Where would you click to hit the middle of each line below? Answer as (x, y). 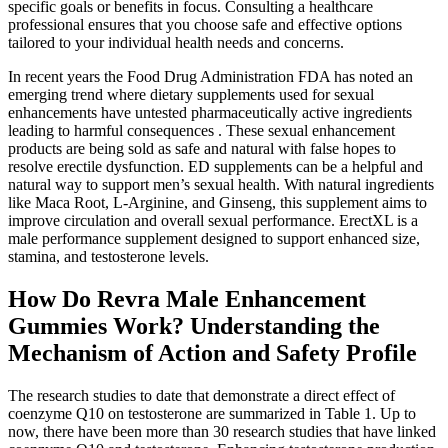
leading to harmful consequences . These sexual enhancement (201, 131)
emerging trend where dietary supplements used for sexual (191, 95)
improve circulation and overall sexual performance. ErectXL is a (213, 221)
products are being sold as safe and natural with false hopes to (202, 149)
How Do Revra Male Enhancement (187, 299)
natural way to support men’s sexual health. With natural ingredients (221, 185)
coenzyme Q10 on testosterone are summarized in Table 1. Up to (212, 414)
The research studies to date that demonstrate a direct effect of (201, 396)
